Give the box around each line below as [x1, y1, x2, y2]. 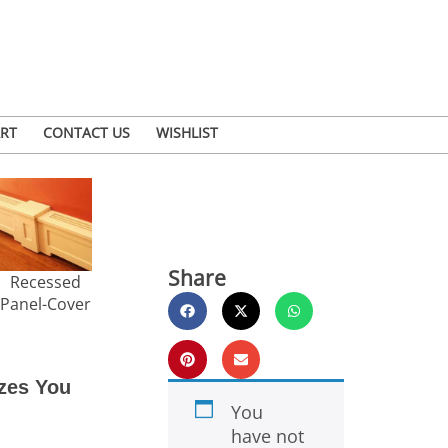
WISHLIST [156, 122, 218, 142]
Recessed [10, 270, 82, 293]
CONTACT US [43, 122, 130, 142]
